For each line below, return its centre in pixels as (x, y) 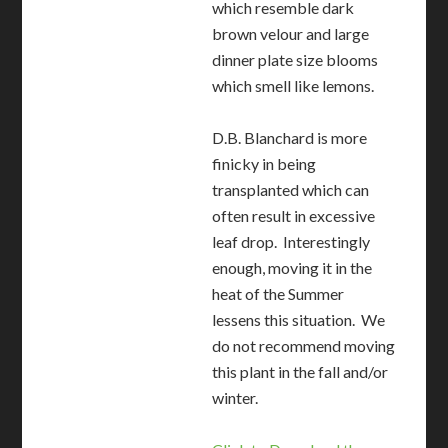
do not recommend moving (304, 346)
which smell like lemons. (293, 86)
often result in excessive (294, 216)
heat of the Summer (278, 294)
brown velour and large (291, 34)
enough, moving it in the (292, 268)
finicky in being (264, 164)
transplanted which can (291, 190)
